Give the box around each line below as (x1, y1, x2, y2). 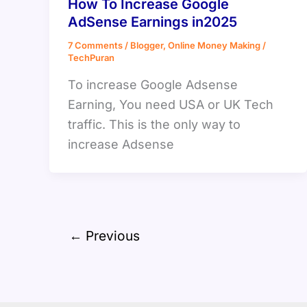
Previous (82, 227, 140, 244)
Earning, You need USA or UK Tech (68, 97, 273, 112)
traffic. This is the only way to (68, 116, 241, 132)
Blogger (130, 40, 163, 51)
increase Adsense (68, 136, 174, 151)
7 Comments (68, 40, 123, 51)
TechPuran (68, 52, 114, 64)
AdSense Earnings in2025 (68, 14, 237, 31)
